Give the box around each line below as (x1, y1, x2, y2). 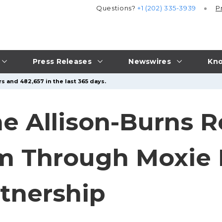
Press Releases (32, 56, 92, 66)
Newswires (128, 56, 171, 66)
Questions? (96, 4, 138, 12)
